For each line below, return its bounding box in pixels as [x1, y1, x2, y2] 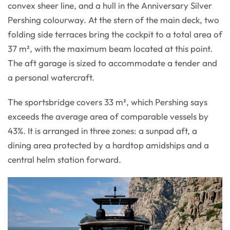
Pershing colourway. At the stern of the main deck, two [8, 14, 219, 25]
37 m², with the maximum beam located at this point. [8, 43, 213, 54]
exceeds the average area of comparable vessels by [8, 110, 208, 122]
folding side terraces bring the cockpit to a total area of [8, 28, 222, 40]
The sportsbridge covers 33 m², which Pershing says [8, 96, 207, 107]
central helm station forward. [8, 154, 121, 165]
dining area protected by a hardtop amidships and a [8, 139, 209, 150]
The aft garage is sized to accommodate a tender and [8, 57, 217, 68]
